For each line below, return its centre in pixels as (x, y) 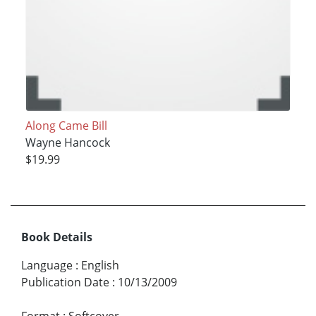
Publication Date (65, 282)
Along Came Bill (66, 126)
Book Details (57, 237)
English (100, 266)
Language (47, 266)
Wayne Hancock (67, 143)
